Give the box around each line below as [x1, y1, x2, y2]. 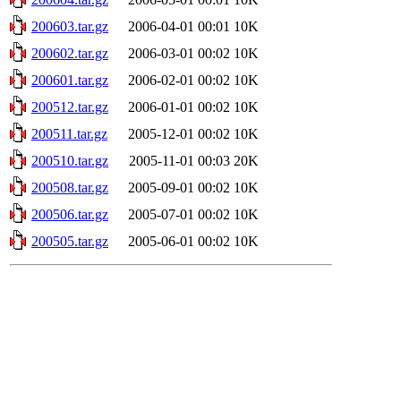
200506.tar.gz [31, 206, 108, 222]
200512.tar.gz [31, 98, 108, 115]
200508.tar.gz [31, 179, 108, 195]
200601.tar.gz [31, 72, 108, 88]
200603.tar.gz [31, 18, 108, 34]
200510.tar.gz [31, 152, 108, 168]
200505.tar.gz [31, 233, 108, 249]
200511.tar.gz [31, 125, 107, 141]
